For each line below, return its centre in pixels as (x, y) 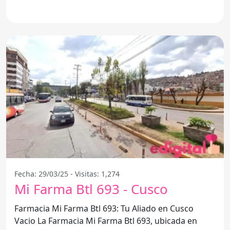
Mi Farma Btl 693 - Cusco (91, 189)
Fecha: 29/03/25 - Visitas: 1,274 (67, 174)
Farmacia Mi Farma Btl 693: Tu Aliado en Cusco (104, 208)
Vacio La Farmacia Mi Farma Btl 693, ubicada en (26, 221)
